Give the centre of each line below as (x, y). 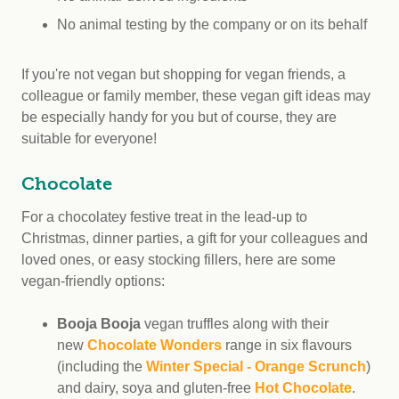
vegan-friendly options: (95, 281)
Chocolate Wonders (155, 345)
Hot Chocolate (303, 388)
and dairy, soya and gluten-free (156, 388)
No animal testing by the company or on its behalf (214, 24)
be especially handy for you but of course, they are (179, 117)
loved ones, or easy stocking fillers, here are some (179, 260)
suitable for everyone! (92, 138)
